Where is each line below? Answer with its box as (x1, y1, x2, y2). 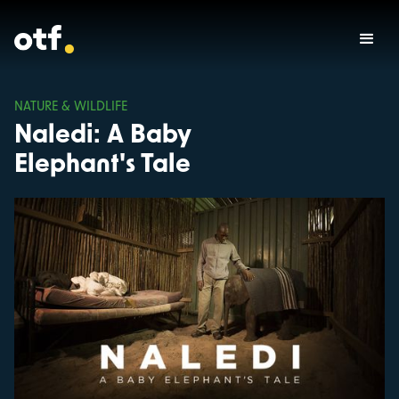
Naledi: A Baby (14, 123, 191, 148)
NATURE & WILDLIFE (14, 101, 127, 113)
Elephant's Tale (14, 152, 191, 177)
